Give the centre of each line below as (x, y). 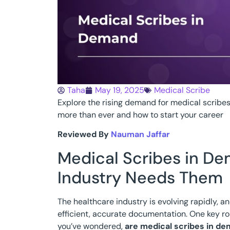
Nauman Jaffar (140, 135)
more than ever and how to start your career (140, 114)
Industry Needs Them (140, 177)
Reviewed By (84, 135)
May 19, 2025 (120, 90)
